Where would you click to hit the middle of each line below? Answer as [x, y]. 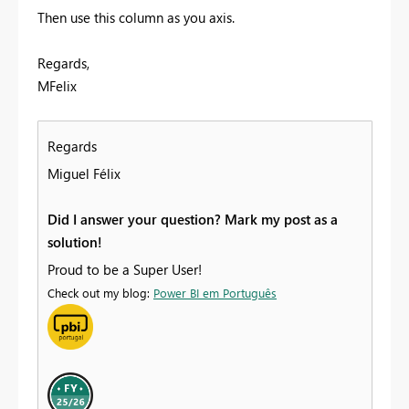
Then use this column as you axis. [136, 17]
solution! [75, 241]
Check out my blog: [100, 292]
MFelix [57, 85]
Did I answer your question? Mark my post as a [193, 219]
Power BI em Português [215, 292]
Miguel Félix [84, 173]
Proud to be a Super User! [125, 269]
